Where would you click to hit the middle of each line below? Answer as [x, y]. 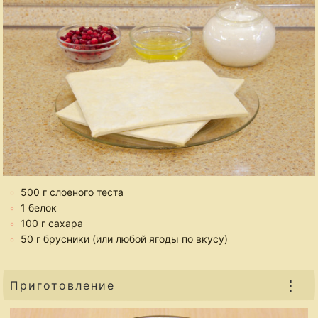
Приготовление [63, 286]
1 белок [39, 208]
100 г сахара [52, 224]
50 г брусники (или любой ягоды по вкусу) [125, 239]
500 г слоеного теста [72, 192]
